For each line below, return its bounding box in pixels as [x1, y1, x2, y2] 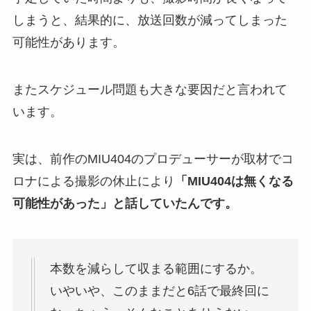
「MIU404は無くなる [174, 174, 294, 188]
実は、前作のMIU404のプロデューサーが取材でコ [12, 151, 294, 166]
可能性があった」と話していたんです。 [12, 196, 237, 210]
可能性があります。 [12, 35, 125, 49]
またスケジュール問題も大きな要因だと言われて [12, 82, 287, 96]
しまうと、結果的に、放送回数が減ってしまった [12, 12, 287, 27]
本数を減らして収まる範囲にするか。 [49, 262, 262, 276]
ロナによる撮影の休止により [12, 174, 175, 188]
